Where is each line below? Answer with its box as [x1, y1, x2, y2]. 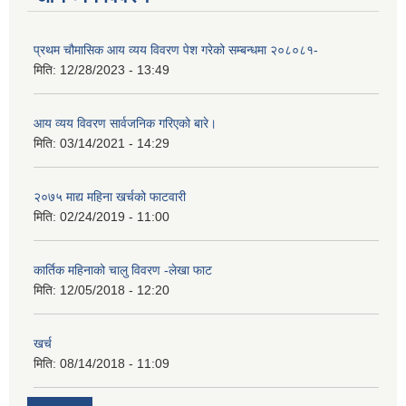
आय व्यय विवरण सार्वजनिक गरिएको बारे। [34, 115, 217, 130]
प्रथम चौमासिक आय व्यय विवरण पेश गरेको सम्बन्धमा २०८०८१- [34, 42, 318, 57]
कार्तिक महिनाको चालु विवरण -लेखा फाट [34, 262, 212, 277]
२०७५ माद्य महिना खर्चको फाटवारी [34, 188, 186, 204]
